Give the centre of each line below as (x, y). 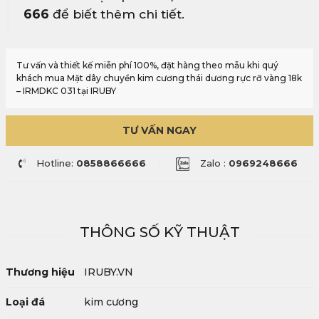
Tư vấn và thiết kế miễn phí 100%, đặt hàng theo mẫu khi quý (147, 65)
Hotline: (56, 163)
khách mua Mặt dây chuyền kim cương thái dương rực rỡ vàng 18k (159, 78)
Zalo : (214, 163)
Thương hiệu (40, 272)
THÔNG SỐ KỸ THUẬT (159, 232)
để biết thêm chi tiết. (117, 14)
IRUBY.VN (109, 272)
